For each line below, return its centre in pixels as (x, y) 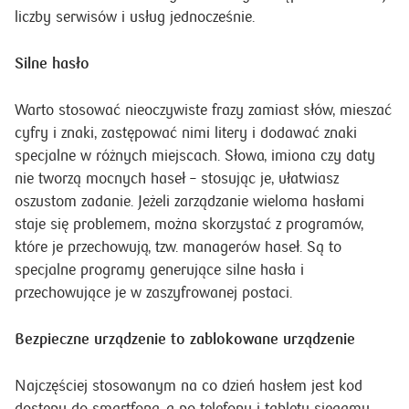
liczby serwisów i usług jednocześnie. (135, 17)
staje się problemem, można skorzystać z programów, (189, 224)
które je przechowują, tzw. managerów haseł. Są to (178, 247)
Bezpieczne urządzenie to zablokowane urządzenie (185, 339)
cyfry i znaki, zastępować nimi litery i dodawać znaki (186, 133)
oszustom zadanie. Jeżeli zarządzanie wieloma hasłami (189, 201)
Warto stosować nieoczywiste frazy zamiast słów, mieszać (203, 110)
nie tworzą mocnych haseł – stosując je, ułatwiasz (177, 178)
